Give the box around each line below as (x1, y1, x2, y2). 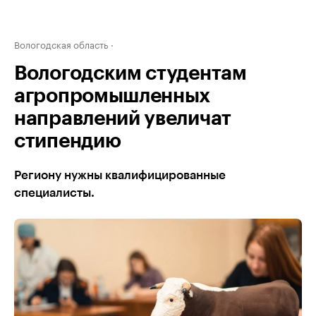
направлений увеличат (14, 109, 231, 128)
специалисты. (14, 187, 95, 199)
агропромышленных (14, 86, 211, 106)
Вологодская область (14, 37, 108, 51)
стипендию (14, 131, 121, 151)
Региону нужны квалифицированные (14, 169, 226, 181)
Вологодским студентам (14, 63, 247, 83)
